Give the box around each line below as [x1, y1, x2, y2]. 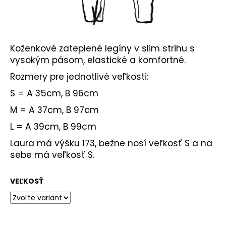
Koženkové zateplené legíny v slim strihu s [10, 42, 195, 55]
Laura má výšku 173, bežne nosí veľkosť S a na [10, 137, 212, 150]
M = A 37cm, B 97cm [10, 104, 99, 117]
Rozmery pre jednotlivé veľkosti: [10, 71, 148, 83]
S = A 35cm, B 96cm [10, 87, 98, 100]
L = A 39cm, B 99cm [10, 121, 96, 133]
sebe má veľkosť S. [10, 149, 94, 161]
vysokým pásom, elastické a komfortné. [10, 54, 186, 67]
